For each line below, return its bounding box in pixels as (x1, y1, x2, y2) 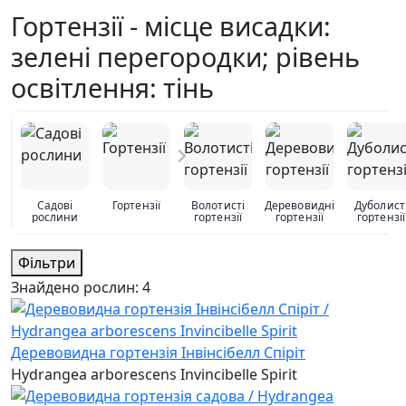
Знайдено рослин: (11, 276, 142, 297)
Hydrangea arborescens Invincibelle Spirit (11, 363, 297, 384)
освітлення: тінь (11, 69, 214, 105)
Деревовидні (264, 197, 335, 213)
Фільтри (18, 252, 75, 273)
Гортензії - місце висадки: (11, 7, 331, 43)
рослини (31, 208, 79, 225)
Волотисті (191, 197, 245, 213)
